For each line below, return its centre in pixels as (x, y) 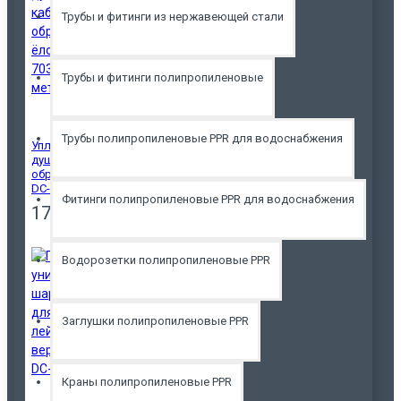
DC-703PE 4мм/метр (85, 189)
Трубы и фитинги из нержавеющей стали (173, 16)
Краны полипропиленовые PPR (147, 381)
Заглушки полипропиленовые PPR (155, 320)
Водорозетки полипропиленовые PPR (166, 260)
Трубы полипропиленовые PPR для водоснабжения (202, 138)
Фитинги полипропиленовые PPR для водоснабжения (208, 199)
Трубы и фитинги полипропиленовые (162, 77)
